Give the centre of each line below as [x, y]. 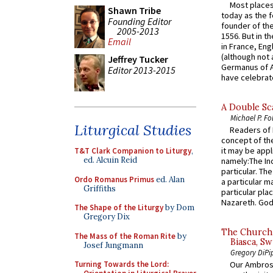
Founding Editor [140, 21]
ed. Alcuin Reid [110, 160]
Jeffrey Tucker [138, 59]
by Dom [179, 207]
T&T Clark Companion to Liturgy [133, 151]
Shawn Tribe [134, 10]
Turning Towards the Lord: [122, 264]
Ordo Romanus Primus [114, 179]
